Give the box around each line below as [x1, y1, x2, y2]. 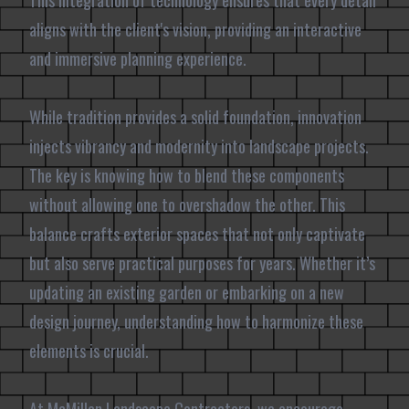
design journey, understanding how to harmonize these [29, 309, 363, 333]
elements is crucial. [29, 339, 149, 362]
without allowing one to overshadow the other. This [29, 193, 345, 216]
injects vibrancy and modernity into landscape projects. [29, 134, 369, 158]
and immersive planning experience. [29, 47, 246, 70]
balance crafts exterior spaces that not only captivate [29, 222, 365, 246]
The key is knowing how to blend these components [29, 163, 344, 187]
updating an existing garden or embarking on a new [29, 280, 344, 304]
